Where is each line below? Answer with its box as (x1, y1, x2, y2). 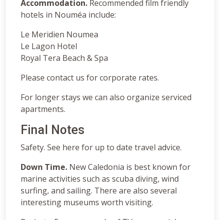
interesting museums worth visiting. (21, 196, 153, 208)
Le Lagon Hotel (21, 40, 77, 52)
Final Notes (21, 122, 84, 137)
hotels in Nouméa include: (21, 9, 116, 20)
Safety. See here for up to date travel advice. (21, 141, 182, 153)
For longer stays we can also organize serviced (21, 91, 192, 103)
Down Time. (21, 161, 69, 172)
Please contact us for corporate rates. (21, 72, 159, 83)
